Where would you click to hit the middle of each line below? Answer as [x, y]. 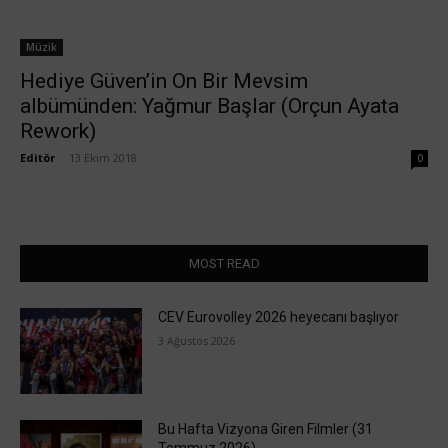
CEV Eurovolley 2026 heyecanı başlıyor [279, 317]
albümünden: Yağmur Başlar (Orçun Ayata [209, 106]
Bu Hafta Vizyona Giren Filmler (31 [266, 428]
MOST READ [224, 263]
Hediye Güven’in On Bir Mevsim [164, 81]
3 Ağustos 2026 [197, 340]
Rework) [58, 131]
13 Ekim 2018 [103, 157]
